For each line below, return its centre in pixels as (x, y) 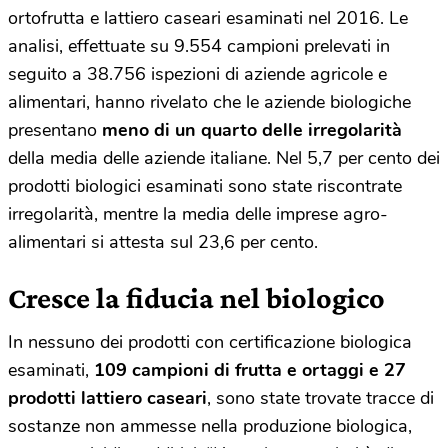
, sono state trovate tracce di (320, 397)
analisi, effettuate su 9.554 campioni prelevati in (199, 45)
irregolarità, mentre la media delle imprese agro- (198, 213)
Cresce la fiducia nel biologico (196, 297)
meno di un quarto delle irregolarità (252, 129)
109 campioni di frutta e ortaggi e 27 (250, 369)
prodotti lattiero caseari (107, 397)
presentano (55, 129)
